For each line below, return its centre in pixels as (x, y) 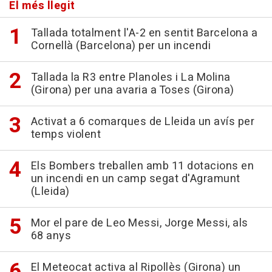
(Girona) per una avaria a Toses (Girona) (132, 90)
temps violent (66, 135)
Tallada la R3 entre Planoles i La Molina (131, 78)
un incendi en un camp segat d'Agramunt (135, 179)
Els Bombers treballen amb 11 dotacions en (142, 166)
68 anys (51, 236)
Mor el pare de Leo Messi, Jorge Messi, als (139, 223)
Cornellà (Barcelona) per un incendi (121, 46)
